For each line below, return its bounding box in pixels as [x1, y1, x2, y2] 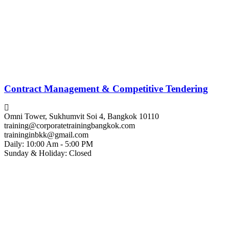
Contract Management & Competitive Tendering [4, 83, 208, 94]
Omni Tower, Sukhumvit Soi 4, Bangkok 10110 [4, 112, 159, 121]
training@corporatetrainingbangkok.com [4, 121, 135, 130]
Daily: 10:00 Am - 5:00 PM [4, 140, 93, 149]
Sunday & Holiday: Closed [4, 149, 91, 158]
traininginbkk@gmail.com [4, 130, 88, 140]
